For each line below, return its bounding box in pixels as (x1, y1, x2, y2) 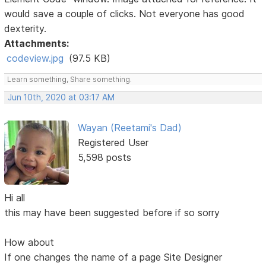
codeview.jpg (7, 52, 64, 64)
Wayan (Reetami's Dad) (77, 121, 182, 134)
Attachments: (4, 37, 69, 49)
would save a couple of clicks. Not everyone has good (4, 7, 245, 20)
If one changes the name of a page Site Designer (4, 251, 223, 264)
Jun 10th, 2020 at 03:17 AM (8, 92, 115, 102)
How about (4, 236, 55, 249)
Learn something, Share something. (7, 74, 132, 84)
